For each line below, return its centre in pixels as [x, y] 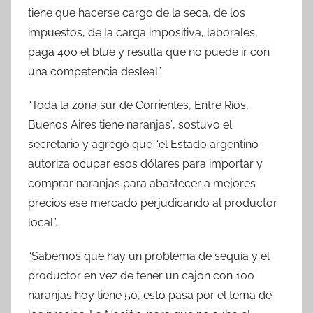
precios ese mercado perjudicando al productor [153, 203]
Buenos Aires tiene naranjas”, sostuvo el [130, 124]
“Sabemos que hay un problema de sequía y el [149, 256]
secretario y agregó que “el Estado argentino [143, 144]
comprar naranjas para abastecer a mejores [142, 183]
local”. [43, 222]
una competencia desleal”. [95, 71]
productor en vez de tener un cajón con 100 [141, 275]
